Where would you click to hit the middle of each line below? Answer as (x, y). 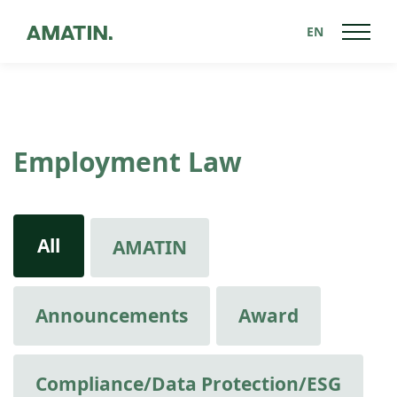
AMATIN (150, 247)
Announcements (112, 315)
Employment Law (128, 162)
